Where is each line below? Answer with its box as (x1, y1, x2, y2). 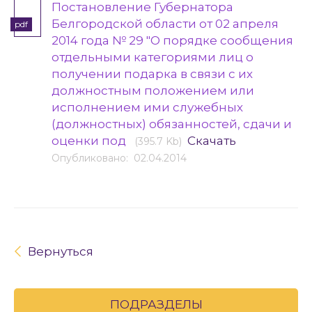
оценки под (51, 134, 129, 148)
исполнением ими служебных (51, 100, 243, 114)
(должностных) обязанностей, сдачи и (51, 117, 292, 131)
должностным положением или (51, 84, 254, 97)
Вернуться (28, 244, 93, 258)
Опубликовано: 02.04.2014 (51, 152, 187, 164)
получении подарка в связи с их (51, 67, 253, 81)
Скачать (187, 134, 236, 148)
